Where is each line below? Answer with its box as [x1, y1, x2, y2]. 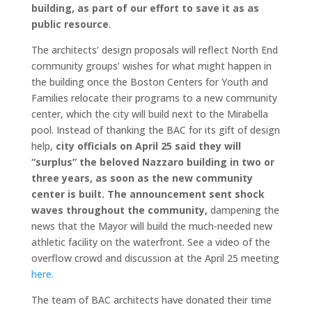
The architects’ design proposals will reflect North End [31, 43, 278, 56]
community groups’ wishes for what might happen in [31, 59, 272, 72]
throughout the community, [65, 203, 208, 217]
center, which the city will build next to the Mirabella [31, 107, 268, 120]
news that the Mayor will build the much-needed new [31, 219, 272, 233]
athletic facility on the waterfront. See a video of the [31, 235, 270, 249]
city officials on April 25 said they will [55, 139, 244, 153]
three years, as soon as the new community [31, 171, 253, 185]
